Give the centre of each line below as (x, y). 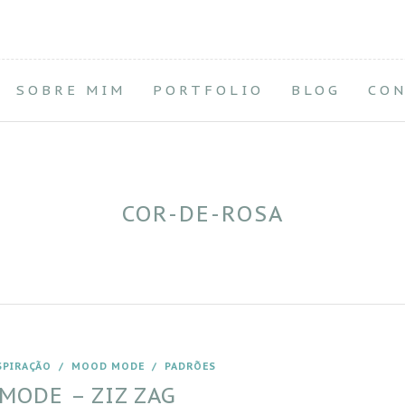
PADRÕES (190, 366)
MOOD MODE (108, 366)
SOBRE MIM (71, 90)
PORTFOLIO (208, 90)
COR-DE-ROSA (202, 214)
